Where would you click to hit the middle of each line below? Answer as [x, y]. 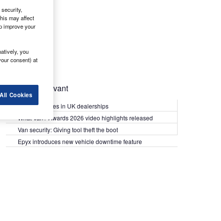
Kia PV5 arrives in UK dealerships [64, 106]
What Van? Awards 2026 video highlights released [85, 117]
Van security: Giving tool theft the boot [68, 129]
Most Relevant [43, 88]
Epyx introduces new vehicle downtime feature [80, 141]
